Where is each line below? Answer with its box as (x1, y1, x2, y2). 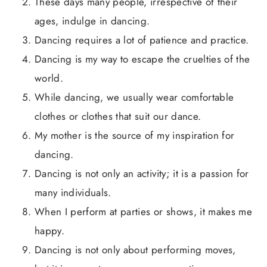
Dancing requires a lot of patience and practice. (35, 33, 249, 47)
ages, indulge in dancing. (35, 14, 150, 28)
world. (35, 71, 64, 85)
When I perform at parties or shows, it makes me (35, 204, 252, 219)
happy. (35, 223, 65, 238)
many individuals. (35, 185, 111, 200)
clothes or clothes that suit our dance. (35, 109, 201, 123)
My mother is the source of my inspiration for (35, 128, 235, 142)
